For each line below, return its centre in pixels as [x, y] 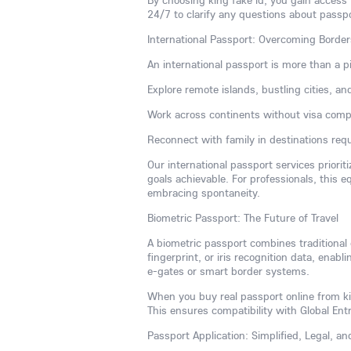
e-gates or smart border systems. [228, 271]
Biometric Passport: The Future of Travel [243, 218]
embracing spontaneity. [204, 193]
